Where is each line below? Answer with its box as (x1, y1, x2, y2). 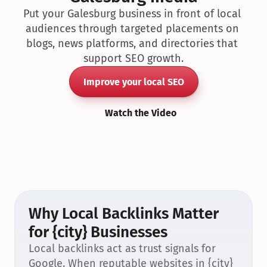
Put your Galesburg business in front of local (23, 7, 241, 20)
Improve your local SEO (83, 76, 184, 88)
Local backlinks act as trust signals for (29, 242, 216, 255)
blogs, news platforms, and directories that (26, 37, 238, 50)
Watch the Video (105, 107, 176, 119)
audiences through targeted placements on (25, 22, 239, 35)
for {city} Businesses (29, 223, 167, 241)
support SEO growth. (83, 52, 184, 65)
